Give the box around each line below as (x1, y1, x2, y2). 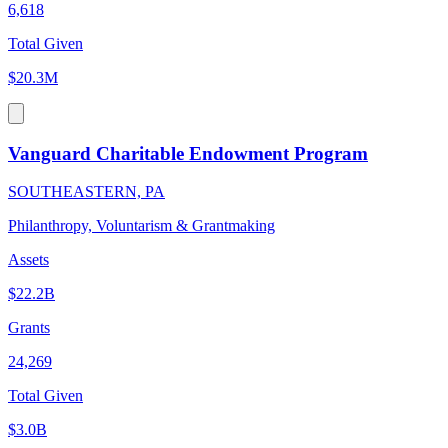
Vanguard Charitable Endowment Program (8, 142, 368, 164)
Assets (8, 251, 49, 269)
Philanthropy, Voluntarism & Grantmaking (8, 217, 275, 235)
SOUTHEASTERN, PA (8, 183, 165, 201)
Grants (8, 319, 50, 337)
